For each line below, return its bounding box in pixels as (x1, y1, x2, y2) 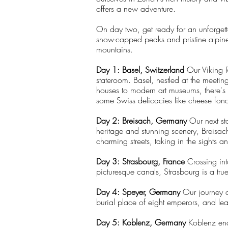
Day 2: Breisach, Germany (96, 115, 187, 126)
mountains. (96, 44, 133, 55)
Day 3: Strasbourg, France (96, 156, 185, 167)
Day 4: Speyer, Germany (96, 186, 183, 197)
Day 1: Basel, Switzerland (96, 64, 187, 75)
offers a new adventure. (96, 3, 176, 14)
